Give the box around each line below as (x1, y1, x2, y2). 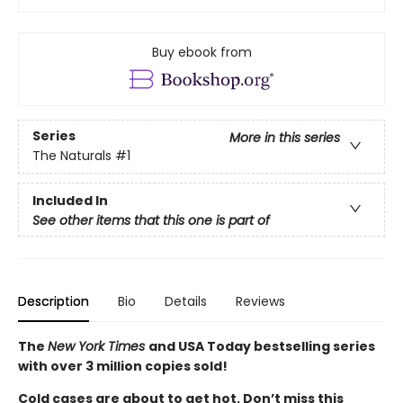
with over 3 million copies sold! (18, 356, 228, 375)
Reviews (236, 291, 285, 310)
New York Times (48, 336, 148, 355)
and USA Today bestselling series (148, 336, 375, 355)
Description (18, 291, 89, 310)
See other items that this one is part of (32, 210, 270, 229)
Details (165, 291, 207, 310)
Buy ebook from (151, 42, 252, 61)
